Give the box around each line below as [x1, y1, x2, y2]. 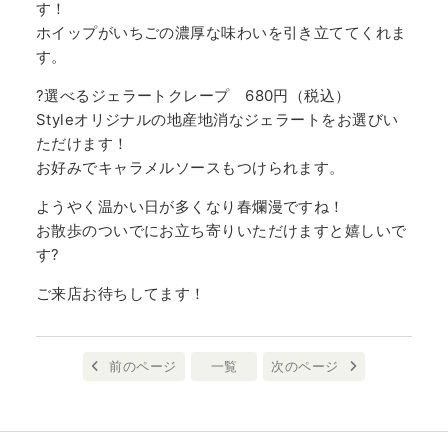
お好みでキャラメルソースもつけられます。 [35, 157, 345, 177]
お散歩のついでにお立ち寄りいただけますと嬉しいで [35, 220, 407, 240]
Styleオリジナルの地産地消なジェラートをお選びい [35, 109, 399, 129]
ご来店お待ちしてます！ [35, 283, 206, 303]
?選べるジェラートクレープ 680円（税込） [35, 85, 351, 105]
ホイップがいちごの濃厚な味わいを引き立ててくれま [35, 22, 407, 42]
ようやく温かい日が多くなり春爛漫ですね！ [35, 196, 345, 216]
